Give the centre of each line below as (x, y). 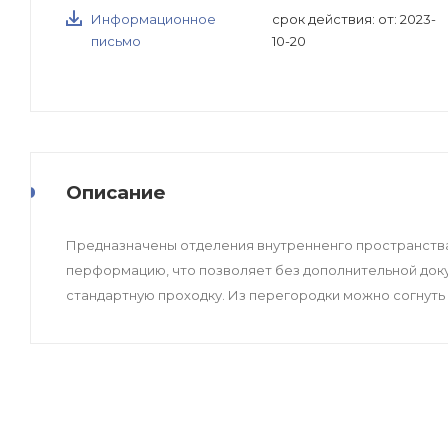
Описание (116, 192)
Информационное (153, 19)
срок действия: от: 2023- (354, 19)
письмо (116, 41)
